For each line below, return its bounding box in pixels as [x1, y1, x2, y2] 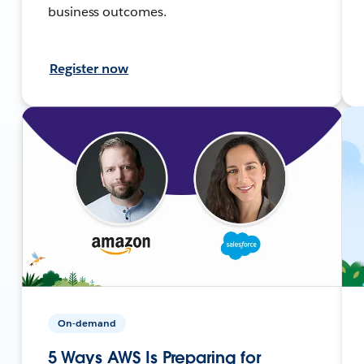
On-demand [57, 315, 116, 330]
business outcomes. [47, 2, 167, 20]
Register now [49, 59, 129, 77]
